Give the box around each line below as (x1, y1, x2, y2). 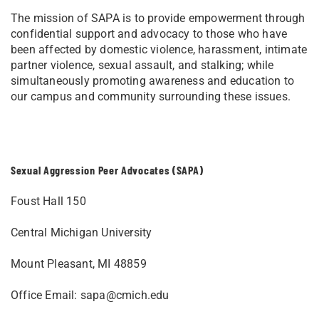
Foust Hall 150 (11, 194, 86, 208)
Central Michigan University (11, 226, 152, 239)
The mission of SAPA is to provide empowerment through (11, 11, 305, 25)
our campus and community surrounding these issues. (11, 90, 291, 103)
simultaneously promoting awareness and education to (11, 74, 295, 88)
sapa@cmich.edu (80, 288, 169, 302)
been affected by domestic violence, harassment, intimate (11, 43, 308, 56)
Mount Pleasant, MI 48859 (11, 257, 147, 271)
